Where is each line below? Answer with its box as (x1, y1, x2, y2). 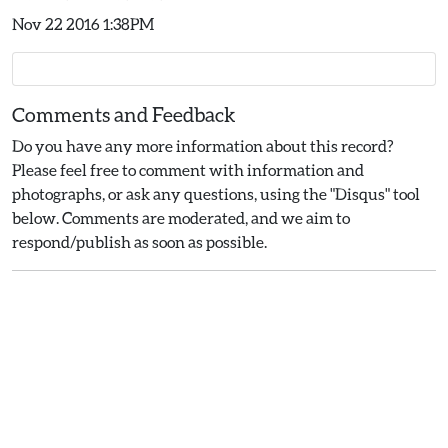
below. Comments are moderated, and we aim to (12, 208, 350, 227)
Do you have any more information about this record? (12, 136, 394, 155)
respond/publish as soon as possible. (12, 232, 267, 251)
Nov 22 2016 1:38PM (12, 14, 154, 33)
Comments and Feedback (12, 102, 236, 126)
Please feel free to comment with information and (12, 160, 364, 179)
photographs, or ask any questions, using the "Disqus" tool (12, 184, 420, 203)
